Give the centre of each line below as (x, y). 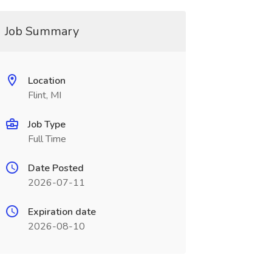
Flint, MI (44, 95)
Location (46, 81)
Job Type (46, 124)
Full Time (47, 139)
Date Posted (56, 168)
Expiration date (62, 212)
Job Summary (42, 31)
